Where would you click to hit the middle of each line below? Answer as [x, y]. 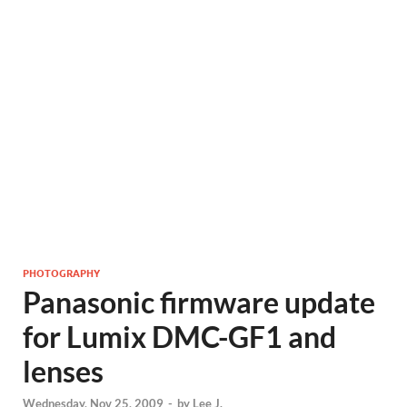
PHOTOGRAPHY [61, 273]
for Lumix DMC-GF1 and [179, 337]
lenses [63, 371]
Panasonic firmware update [199, 302]
